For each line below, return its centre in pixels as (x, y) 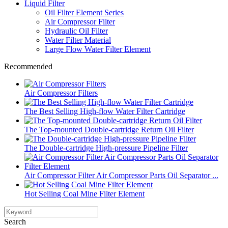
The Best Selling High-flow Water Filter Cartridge (105, 111)
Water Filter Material (78, 40)
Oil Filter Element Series (84, 12)
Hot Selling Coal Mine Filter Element (84, 193)
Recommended (28, 66)
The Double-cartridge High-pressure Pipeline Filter (106, 148)
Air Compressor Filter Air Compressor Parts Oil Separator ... (121, 175)
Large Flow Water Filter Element (98, 49)
